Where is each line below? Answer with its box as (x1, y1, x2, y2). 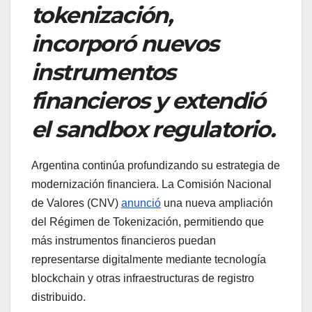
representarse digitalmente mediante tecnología (31, 253, 266, 266)
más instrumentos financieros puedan (31, 235, 216, 247)
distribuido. (31, 291, 86, 304)
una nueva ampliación (161, 197, 273, 210)
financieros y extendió (31, 87, 265, 115)
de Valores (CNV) (31, 197, 121, 210)
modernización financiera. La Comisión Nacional (31, 178, 272, 191)
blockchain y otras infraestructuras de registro (31, 272, 254, 285)
